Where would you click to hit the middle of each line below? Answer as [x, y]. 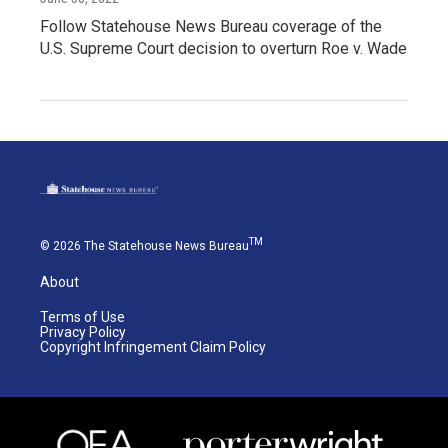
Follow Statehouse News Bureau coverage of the [211, 26]
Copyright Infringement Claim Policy [153, 347]
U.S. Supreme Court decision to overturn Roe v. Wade [223, 48]
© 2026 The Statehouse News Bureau [144, 246]
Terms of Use [82, 317]
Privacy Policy [83, 332]
